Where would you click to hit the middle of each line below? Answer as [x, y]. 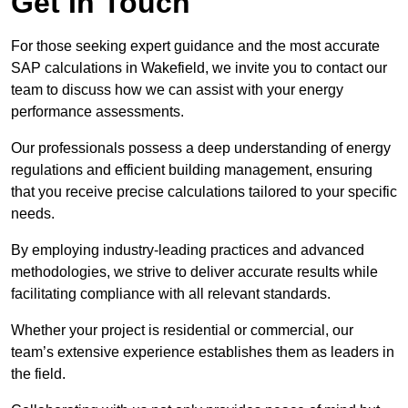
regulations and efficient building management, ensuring [192, 170]
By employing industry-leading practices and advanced [188, 250]
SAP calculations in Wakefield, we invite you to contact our [199, 68]
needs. [33, 214]
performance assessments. [97, 112]
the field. [38, 374]
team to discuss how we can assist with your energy [177, 90]
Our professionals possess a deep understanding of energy [201, 148]
